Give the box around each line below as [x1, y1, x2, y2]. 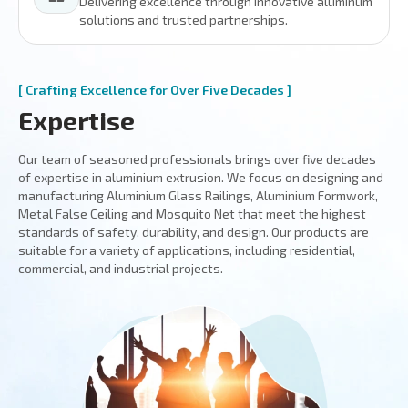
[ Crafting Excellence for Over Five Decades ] [18, 82, 291, 97]
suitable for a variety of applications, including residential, [18, 242, 355, 258]
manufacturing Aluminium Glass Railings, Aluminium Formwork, [18, 188, 378, 203]
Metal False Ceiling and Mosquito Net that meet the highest [18, 206, 366, 221]
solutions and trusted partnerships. [79, 12, 291, 27]
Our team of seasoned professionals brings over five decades [18, 151, 376, 167]
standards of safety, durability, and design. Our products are [18, 224, 369, 240]
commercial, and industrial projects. [18, 260, 223, 276]
